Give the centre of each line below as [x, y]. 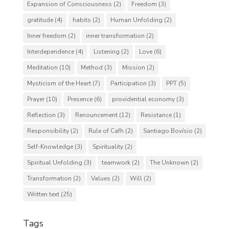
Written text [43, 194]
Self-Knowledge [50, 147]
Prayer [36, 99]
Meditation [42, 67]
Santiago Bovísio [168, 131]
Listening [106, 52]
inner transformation [115, 36]
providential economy [143, 99]
